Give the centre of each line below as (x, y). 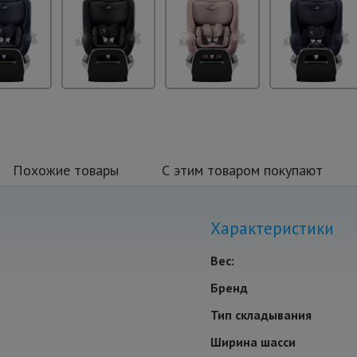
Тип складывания (261, 315)
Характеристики (272, 229)
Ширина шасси (253, 342)
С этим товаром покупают (242, 171)
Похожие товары (66, 171)
